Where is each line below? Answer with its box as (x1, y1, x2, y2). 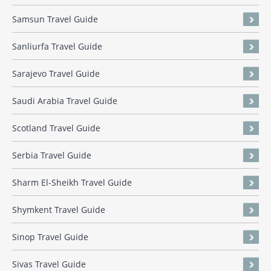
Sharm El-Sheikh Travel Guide (12, 177, 132, 189)
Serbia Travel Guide (12, 149, 91, 162)
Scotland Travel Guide (12, 122, 100, 134)
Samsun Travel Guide (12, 13, 98, 25)
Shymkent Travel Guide (12, 204, 105, 216)
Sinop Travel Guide (12, 231, 88, 243)
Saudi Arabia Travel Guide (12, 95, 117, 107)
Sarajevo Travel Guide (12, 68, 100, 80)
